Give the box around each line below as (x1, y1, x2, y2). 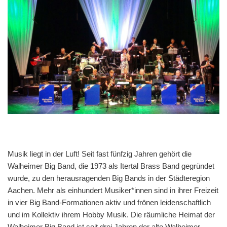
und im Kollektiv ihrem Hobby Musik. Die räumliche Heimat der (8, 210, 215, 219)
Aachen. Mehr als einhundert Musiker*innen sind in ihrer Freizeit (8, 185, 218, 195)
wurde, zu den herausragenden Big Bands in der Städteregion (8, 173, 210, 182)
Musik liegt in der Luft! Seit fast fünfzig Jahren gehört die (8, 149, 192, 158)
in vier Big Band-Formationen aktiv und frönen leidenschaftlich (8, 198, 211, 207)
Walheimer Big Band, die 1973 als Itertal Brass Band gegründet (8, 161, 214, 170)
